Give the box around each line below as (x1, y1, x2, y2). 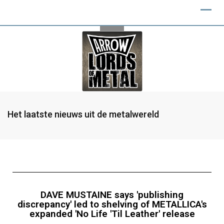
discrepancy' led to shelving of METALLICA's (17, 198, 207, 210)
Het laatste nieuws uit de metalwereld (7, 109, 159, 119)
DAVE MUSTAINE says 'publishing (40, 189, 183, 200)
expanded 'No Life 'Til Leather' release (29, 208, 195, 219)
